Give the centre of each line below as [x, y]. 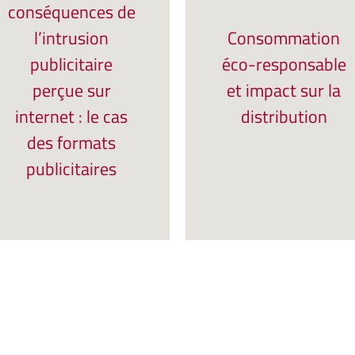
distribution [284, 116]
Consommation [284, 38]
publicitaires [71, 169]
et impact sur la [284, 90]
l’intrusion [71, 38]
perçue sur [71, 90]
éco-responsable [284, 64]
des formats [71, 143]
